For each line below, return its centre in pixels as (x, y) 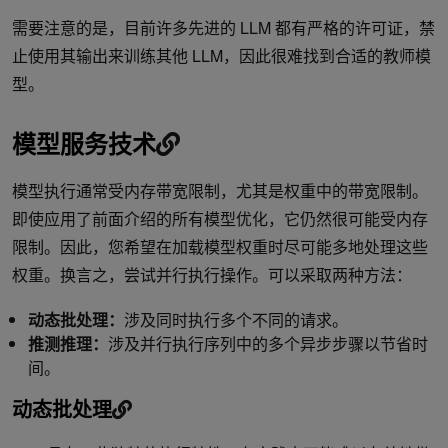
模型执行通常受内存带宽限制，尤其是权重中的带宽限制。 (220, 190)
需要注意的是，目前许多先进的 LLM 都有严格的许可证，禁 (223, 27)
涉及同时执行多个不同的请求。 (236, 319)
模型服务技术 (84, 142)
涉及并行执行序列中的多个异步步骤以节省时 (268, 343)
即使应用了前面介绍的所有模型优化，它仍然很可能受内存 (220, 218)
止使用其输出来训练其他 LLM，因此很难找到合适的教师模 (221, 55)
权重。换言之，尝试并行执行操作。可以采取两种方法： (212, 274)
